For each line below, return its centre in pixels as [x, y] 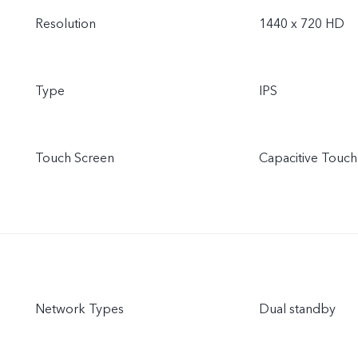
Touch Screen [75, 159]
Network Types [80, 310]
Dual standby [297, 310]
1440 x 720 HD [302, 24]
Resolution [66, 24]
